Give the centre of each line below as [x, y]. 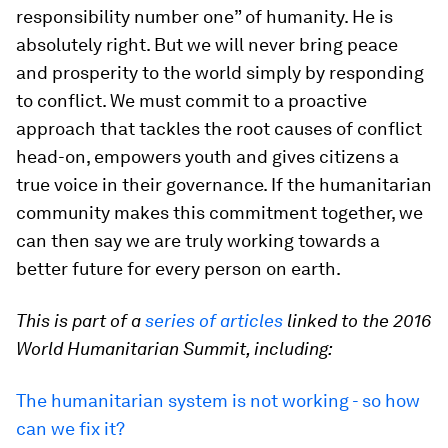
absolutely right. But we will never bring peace [207, 44]
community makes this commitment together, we [219, 212]
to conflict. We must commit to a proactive [191, 100]
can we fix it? [70, 428]
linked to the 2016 [357, 320]
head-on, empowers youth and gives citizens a [207, 156]
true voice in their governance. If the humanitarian [224, 184]
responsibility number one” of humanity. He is [204, 16]
